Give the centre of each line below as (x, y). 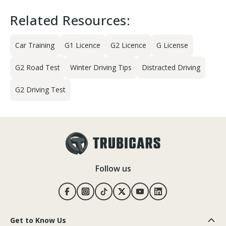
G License (172, 45)
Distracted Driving (171, 67)
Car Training (35, 45)
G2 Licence (128, 45)
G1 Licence (82, 45)
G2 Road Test (38, 67)
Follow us (113, 168)
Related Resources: (70, 20)
